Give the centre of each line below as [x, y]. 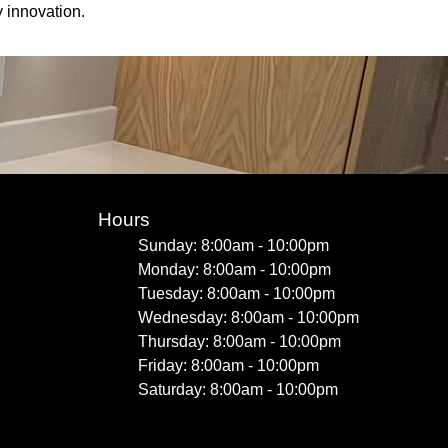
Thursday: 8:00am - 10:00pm [239, 341]
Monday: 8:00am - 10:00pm [234, 269]
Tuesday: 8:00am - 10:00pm [236, 293]
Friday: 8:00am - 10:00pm [228, 365]
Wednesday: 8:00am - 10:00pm [248, 317]
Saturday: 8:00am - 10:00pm [238, 389]
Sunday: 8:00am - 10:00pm [233, 245]
